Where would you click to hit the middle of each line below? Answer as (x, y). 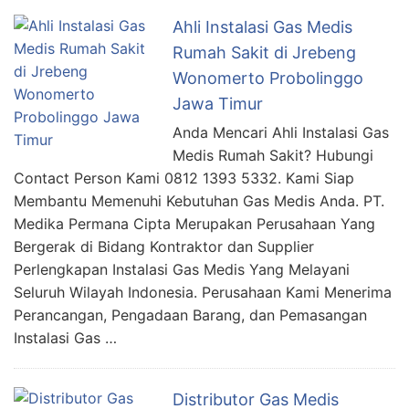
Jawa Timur (218, 104)
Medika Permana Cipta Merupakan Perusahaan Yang (194, 224)
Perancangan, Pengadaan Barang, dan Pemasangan (190, 315)
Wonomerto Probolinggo (268, 79)
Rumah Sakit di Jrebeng (264, 53)
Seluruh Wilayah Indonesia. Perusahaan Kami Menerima (203, 293)
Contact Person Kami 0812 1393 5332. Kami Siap (184, 178)
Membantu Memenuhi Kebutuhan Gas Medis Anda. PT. (199, 201)
